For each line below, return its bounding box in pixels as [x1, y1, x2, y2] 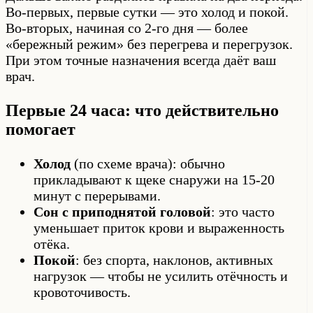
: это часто [211, 204, 275, 220]
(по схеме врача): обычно [71, 156, 225, 172]
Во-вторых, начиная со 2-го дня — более [6, 20, 248, 36]
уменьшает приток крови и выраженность [34, 220, 284, 236]
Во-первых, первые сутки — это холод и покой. [6, 4, 289, 20]
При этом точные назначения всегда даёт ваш [6, 52, 276, 68]
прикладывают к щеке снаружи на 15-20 [34, 172, 275, 188]
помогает [6, 120, 75, 139]
